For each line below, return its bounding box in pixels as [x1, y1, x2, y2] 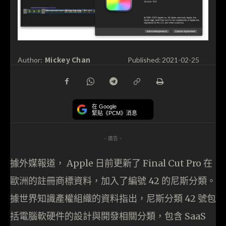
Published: [127, 55, 161, 65]
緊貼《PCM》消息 [92, 109, 137, 117]
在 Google [92, 103, 117, 110]
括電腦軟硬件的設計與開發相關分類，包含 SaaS [10, 210, 206, 222]
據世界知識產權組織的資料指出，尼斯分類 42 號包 [10, 193, 216, 205]
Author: [18, 55, 42, 65]
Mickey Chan [45, 54, 91, 65]
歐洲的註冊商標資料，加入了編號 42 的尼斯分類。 [10, 175, 216, 187]
